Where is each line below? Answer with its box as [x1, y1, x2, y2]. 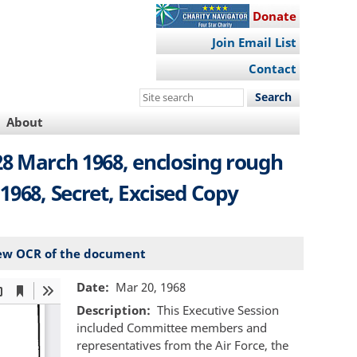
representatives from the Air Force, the [76, 337, 288, 354]
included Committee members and [76, 320, 267, 336]
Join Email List [211, 34, 296, 50]
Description [76, 302, 147, 319]
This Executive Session [156, 302, 279, 319]
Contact [248, 61, 296, 77]
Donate [252, 7, 296, 24]
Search [139, 88, 180, 104]
